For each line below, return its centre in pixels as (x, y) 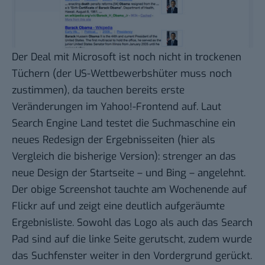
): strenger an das (195, 157)
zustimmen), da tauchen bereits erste (98, 91)
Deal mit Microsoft (73, 57)
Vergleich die (43, 157)
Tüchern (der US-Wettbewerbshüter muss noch (122, 74)
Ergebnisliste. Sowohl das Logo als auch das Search (132, 223)
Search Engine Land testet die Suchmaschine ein (124, 124)
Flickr (25, 206)
